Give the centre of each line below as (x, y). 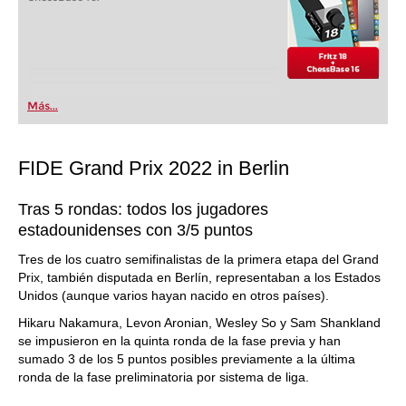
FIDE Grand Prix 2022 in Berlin (154, 168)
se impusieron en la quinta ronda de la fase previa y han (179, 341)
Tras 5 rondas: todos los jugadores (143, 209)
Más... (43, 106)
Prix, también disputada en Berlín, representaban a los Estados (199, 277)
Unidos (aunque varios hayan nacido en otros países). (174, 295)
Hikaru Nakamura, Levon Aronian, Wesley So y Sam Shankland (199, 323)
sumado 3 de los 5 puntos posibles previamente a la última (187, 359)
